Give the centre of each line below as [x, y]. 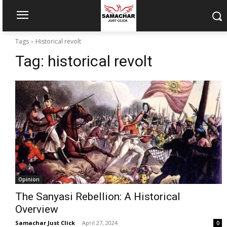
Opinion [29, 179]
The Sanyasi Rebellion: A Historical [98, 197]
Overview [37, 209]
